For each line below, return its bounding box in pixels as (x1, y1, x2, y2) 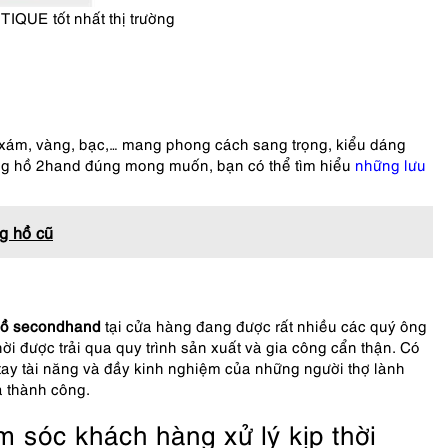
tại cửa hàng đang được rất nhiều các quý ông (105, 315, 427, 335)
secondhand (9, 315, 105, 335)
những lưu (355, 154, 426, 174)
